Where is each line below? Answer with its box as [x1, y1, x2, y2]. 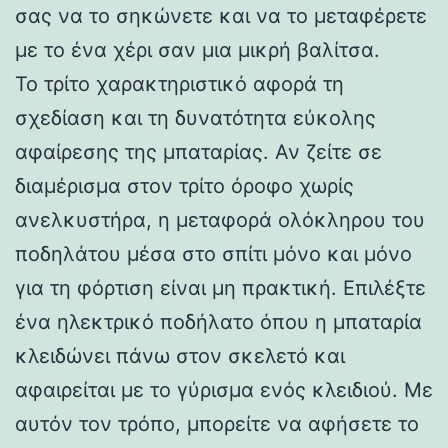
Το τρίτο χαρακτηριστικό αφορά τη [15, 71, 344, 96]
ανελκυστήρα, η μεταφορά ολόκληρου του [15, 207, 425, 232]
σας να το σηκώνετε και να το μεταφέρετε [15, 3, 427, 28]
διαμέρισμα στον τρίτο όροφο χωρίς [15, 173, 354, 198]
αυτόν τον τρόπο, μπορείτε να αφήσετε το [15, 411, 419, 436]
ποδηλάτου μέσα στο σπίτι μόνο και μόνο [15, 241, 412, 266]
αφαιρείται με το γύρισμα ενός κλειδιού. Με [15, 377, 433, 402]
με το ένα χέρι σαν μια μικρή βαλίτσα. [15, 37, 380, 62]
